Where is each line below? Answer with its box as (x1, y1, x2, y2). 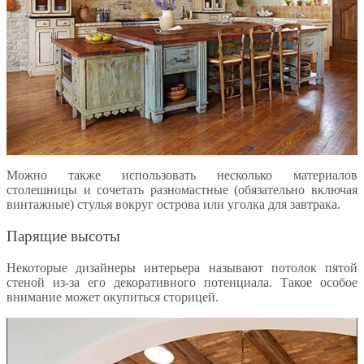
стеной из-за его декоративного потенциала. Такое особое (6, 275, 357, 289)
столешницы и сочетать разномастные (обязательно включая (6, 183, 357, 197)
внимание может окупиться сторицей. (6, 289, 219, 304)
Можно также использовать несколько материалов (6, 168, 357, 183)
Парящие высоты (6, 227, 120, 245)
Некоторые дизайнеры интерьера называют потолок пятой (6, 260, 357, 275)
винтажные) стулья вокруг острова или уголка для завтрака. (6, 197, 340, 212)
